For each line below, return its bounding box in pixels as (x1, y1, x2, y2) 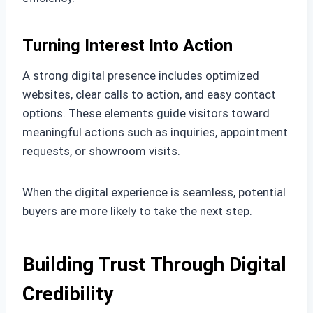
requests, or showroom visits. (22, 143, 180, 158)
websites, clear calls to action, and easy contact (22, 87, 276, 101)
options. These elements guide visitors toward (22, 105, 270, 120)
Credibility (22, 282, 113, 305)
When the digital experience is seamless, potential (22, 184, 286, 199)
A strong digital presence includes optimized (22, 68, 259, 82)
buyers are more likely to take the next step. (22, 203, 252, 218)
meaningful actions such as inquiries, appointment (22, 124, 288, 139)
